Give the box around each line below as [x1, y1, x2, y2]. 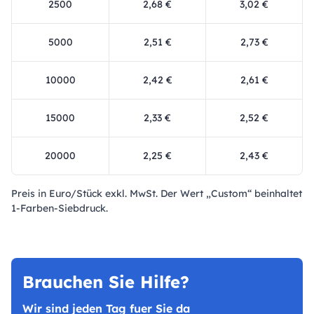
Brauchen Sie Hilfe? [22, 271, 189, 292]
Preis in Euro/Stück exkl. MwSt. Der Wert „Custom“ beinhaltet [11, 187, 302, 200]
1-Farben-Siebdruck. [11, 202, 108, 214]
